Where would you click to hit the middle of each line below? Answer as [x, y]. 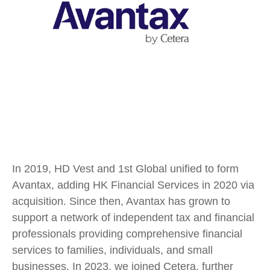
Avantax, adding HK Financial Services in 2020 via [133, 185]
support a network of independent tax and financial [133, 218]
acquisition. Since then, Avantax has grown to [121, 201]
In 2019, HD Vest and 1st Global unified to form [125, 169]
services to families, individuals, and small [112, 250]
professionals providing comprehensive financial [127, 234]
